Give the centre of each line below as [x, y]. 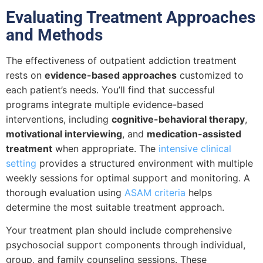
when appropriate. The [105, 148]
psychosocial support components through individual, [126, 245]
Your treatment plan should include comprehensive [119, 230]
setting [21, 163]
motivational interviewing [64, 134]
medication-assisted [194, 134]
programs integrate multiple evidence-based [105, 104]
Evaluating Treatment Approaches [131, 17]
